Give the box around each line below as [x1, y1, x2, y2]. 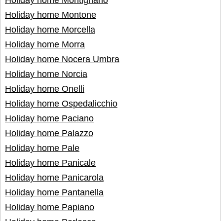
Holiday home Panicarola [5, 173, 104, 183]
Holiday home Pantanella [5, 187, 104, 197]
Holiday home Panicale [5, 158, 96, 168]
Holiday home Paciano [5, 113, 94, 123]
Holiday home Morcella [5, 25, 95, 35]
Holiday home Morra [5, 39, 85, 49]
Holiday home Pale [5, 143, 79, 153]
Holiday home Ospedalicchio [5, 99, 117, 109]
